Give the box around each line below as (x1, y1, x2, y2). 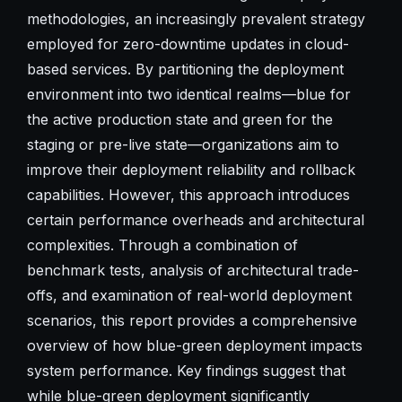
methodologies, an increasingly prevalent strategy (26, 9, 365, 28)
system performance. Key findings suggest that (26, 361, 345, 380)
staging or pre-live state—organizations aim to (26, 135, 339, 153)
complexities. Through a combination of (26, 235, 298, 254)
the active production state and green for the (26, 109, 333, 128)
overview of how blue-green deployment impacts (26, 336, 363, 354)
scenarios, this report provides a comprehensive (26, 310, 357, 329)
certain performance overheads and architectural (26, 210, 364, 229)
